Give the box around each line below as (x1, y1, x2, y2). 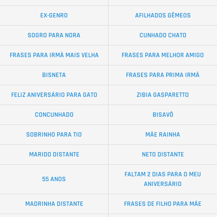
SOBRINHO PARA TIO (26, 130, 82, 139)
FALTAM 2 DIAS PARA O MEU (124, 170, 201, 179)
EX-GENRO (40, 11, 68, 20)
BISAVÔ (152, 110, 173, 119)
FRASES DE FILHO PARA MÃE (124, 199, 201, 208)
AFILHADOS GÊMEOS (135, 11, 191, 20)
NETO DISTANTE (141, 150, 184, 159)
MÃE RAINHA (145, 130, 180, 139)
